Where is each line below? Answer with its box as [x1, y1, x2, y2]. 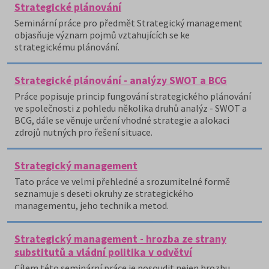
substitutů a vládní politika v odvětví [14, 246, 192, 259]
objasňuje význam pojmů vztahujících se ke [14, 29, 190, 41]
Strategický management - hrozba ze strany [14, 232, 226, 246]
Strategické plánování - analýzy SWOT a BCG [14, 74, 227, 87]
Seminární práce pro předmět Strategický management [14, 17, 243, 29]
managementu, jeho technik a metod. [14, 199, 169, 211]
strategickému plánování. [14, 41, 119, 53]
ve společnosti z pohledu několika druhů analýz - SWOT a [14, 102, 247, 114]
